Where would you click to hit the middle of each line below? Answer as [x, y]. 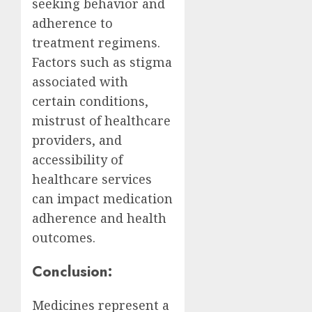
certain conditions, [90, 101]
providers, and [77, 140]
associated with [80, 82]
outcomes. [64, 238]
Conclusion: [72, 272]
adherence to [72, 23]
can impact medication [102, 199]
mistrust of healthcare [101, 121]
